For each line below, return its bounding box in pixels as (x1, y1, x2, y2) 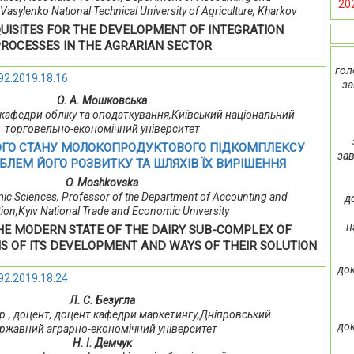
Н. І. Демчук (72, 337, 132, 350)
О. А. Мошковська (57, 94, 148, 107)
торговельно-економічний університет (4, 122, 200, 136)
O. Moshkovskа (66, 176, 139, 190)
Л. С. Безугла (69, 294, 135, 307)
